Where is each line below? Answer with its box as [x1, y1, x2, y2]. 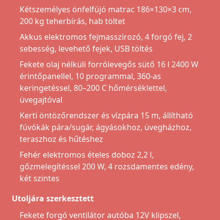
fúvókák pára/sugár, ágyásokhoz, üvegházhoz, [20, 122, 192, 133]
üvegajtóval [20, 94, 62, 106]
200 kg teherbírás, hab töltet [20, 16, 125, 27]
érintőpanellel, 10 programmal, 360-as [20, 71, 161, 82]
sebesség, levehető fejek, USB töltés [20, 43, 153, 55]
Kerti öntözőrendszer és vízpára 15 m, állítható [20, 110, 193, 121]
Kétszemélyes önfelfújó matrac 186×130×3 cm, [20, 4, 192, 15]
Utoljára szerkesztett [12, 193, 94, 204]
